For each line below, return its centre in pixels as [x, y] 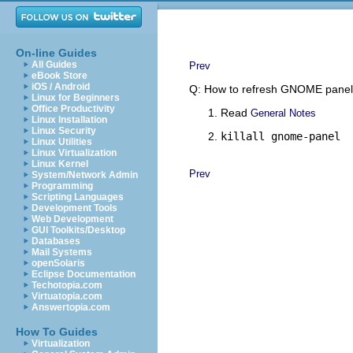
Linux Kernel [60, 164]
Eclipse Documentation [84, 274]
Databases [56, 241]
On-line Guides [56, 53]
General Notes [283, 113]
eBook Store [59, 76]
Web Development [72, 219]
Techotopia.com [67, 285]
